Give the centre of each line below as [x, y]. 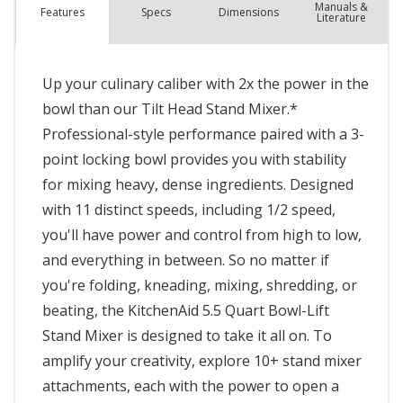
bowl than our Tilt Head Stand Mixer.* [170, 108]
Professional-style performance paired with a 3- [203, 134]
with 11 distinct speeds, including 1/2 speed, [189, 209]
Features [62, 13]
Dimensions [248, 12]
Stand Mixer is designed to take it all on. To [187, 335]
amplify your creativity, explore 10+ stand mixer [202, 360]
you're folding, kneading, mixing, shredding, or [200, 285]
